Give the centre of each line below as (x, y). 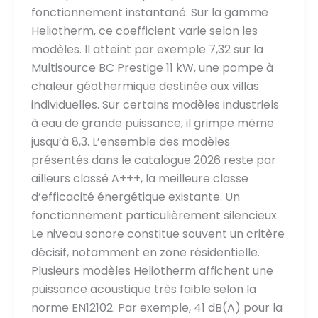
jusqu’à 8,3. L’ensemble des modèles (131, 142)
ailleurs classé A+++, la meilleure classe (140, 179)
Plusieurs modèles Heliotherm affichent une (152, 271)
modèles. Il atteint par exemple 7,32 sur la (147, 50)
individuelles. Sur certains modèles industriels (155, 105)
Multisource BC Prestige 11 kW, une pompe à (152, 68)
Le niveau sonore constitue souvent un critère (158, 234)
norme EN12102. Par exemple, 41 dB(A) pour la (157, 308)
